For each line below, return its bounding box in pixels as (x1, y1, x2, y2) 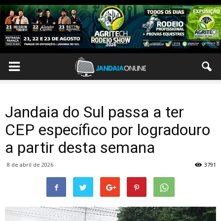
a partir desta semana (5, 138, 155, 157)
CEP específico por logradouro (5, 120, 210, 139)
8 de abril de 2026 (7, 161, 53, 168)
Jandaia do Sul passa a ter (5, 103, 184, 121)
